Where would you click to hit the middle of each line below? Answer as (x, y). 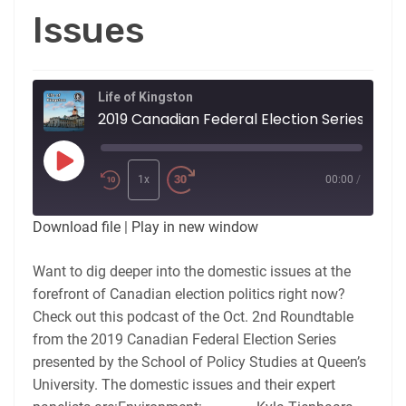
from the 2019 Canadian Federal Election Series (184, 339)
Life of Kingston (145, 97)
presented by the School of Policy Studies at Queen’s (199, 362)
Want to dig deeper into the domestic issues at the (192, 271)
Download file (77, 227)
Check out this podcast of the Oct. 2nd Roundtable (193, 316)
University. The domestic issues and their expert (184, 384)
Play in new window (195, 227)
